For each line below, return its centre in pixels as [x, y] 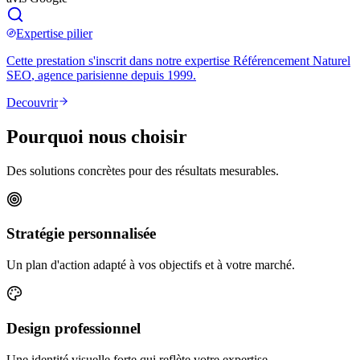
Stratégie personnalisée [81, 234]
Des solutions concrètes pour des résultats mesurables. [143, 170]
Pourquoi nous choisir [97, 136]
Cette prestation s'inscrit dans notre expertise [118, 60]
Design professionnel [74, 328]
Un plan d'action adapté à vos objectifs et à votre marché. [151, 265]
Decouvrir [32, 102]
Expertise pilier [54, 33]
